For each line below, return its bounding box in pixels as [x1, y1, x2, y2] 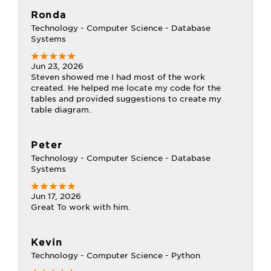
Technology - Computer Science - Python [31, 251, 200, 260]
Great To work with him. [31, 203, 131, 212]
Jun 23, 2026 [31, 62, 83, 71]
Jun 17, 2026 [31, 192, 81, 201]
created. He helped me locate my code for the [31, 83, 221, 93]
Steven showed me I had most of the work [31, 73, 205, 82]
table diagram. [31, 105, 91, 114]
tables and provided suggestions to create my [31, 94, 221, 103]
